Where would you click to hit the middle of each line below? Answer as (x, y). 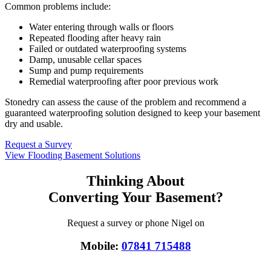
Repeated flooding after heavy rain (95, 38)
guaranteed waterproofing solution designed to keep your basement (132, 113)
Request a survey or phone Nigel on (135, 223)
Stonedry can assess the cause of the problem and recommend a (126, 102)
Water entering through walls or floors (101, 27)
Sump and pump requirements (86, 70)
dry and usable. (34, 123)
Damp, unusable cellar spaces (85, 59)
